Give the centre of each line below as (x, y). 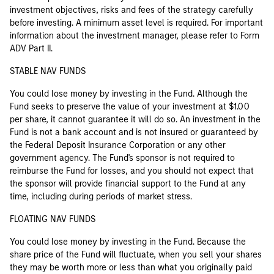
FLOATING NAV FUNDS (53, 219)
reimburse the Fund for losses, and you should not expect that (132, 171)
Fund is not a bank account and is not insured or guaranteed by (134, 132)
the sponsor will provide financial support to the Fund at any (128, 183)
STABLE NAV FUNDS (48, 71)
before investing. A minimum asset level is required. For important (136, 23)
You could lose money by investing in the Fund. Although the (129, 94)
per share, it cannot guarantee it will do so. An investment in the (135, 119)
